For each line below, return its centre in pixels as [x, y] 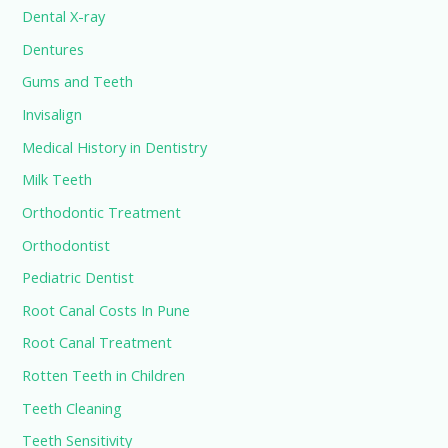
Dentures [53, 48]
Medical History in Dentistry [115, 146]
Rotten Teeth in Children [104, 375]
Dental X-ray [64, 16]
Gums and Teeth [78, 81]
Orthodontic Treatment [102, 211]
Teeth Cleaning [72, 407]
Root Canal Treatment [97, 342]
